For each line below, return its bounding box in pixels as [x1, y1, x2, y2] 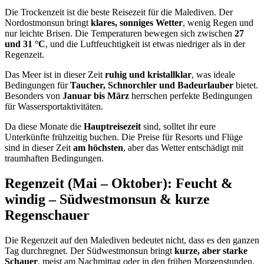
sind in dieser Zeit [5, 142, 73, 153]
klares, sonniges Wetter [91, 17, 183, 28]
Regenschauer [5, 207, 90, 223]
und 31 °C [5, 38, 45, 49]
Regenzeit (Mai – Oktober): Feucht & [5, 175, 233, 191]
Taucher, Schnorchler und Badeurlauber [70, 80, 233, 90]
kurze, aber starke [174, 245, 247, 256]
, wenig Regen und [183, 17, 253, 28]
